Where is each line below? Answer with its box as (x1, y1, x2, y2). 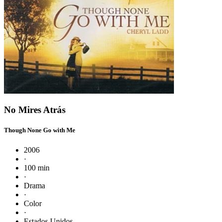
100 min (24, 163, 50, 172)
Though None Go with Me (4, 126, 75, 134)
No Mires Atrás (4, 105, 65, 115)
